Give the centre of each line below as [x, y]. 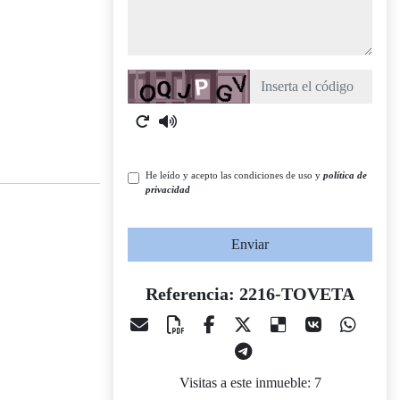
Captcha [150, 79]
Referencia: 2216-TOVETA [250, 294]
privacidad [168, 189]
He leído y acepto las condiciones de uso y [234, 175]
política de [345, 175]
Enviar [250, 244]
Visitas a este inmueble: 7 [250, 383]
